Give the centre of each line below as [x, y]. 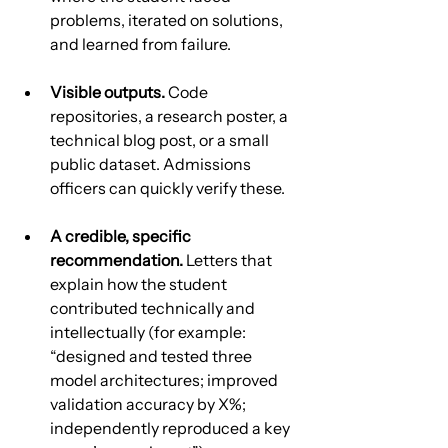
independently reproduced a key [171, 427]
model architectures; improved [165, 379]
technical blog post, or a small [161, 139]
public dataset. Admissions [152, 163]
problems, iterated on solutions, [168, 19]
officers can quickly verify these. [167, 187]
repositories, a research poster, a [170, 115]
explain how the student [140, 283]
